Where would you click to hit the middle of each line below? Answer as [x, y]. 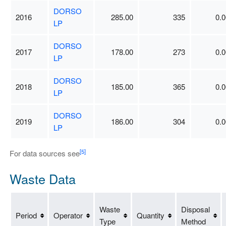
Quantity [150, 215]
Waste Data [42, 178]
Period [26, 215]
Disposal [195, 209]
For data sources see [44, 153]
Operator [68, 215]
